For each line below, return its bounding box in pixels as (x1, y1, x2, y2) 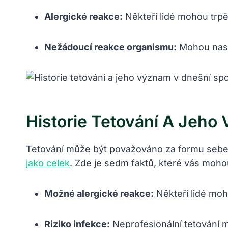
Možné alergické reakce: (44, 188, 154, 199)
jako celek (26, 158, 70, 169)
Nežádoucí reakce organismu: (44, 42, 177, 53)
